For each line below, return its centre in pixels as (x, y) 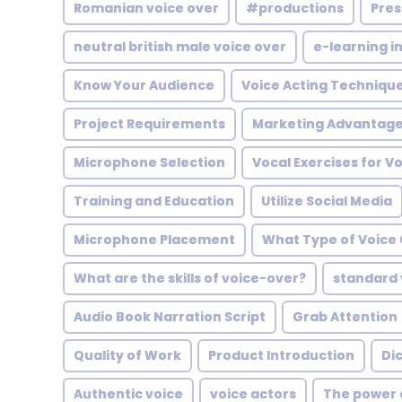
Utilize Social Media (327, 201)
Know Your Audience (144, 85)
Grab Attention (345, 317)
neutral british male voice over (180, 47)
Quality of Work (127, 355)
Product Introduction (281, 355)
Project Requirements (149, 124)
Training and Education (154, 201)
